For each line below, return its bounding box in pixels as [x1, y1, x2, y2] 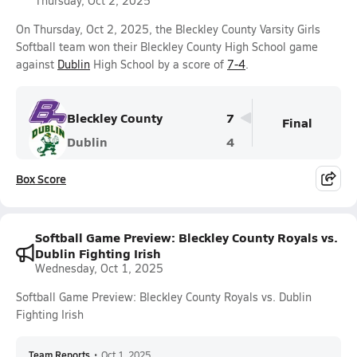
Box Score [16, 171, 66, 186]
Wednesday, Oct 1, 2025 [35, 261, 163, 276]
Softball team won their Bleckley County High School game [16, 39, 318, 54]
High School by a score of [90, 57, 227, 72]
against [16, 57, 57, 72]
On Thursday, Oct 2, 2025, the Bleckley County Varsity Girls [16, 22, 320, 37]
